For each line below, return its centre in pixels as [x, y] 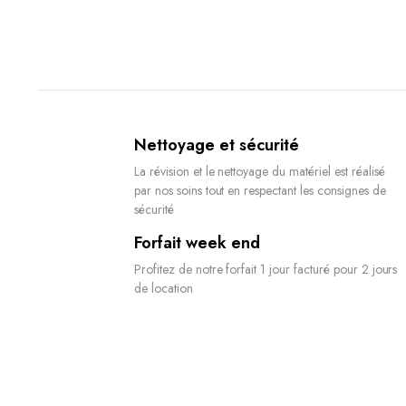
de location [164, 288]
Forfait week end [197, 243]
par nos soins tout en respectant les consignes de [260, 190]
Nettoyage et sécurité [217, 145]
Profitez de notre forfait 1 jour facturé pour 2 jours [266, 269]
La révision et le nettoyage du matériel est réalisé [260, 171]
